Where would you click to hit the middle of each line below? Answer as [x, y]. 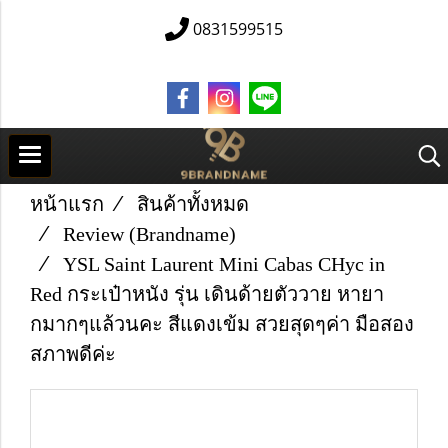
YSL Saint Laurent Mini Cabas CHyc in [224, 264]
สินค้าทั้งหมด [193, 204]
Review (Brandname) [149, 234]
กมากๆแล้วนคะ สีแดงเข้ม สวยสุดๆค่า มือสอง [222, 324]
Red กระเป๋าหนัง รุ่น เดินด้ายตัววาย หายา [207, 294]
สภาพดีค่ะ [73, 354]
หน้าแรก [67, 204]
